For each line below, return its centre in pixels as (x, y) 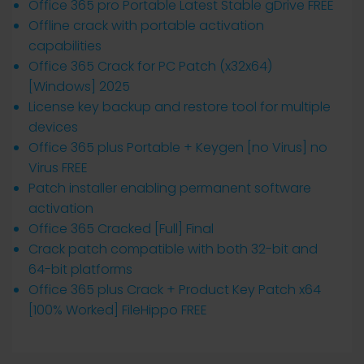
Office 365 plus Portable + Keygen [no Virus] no (178, 147)
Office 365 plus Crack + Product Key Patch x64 (175, 290)
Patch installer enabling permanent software (170, 188)
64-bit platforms (80, 269)
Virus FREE (58, 168)
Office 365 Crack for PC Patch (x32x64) (150, 66)
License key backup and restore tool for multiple (180, 107)
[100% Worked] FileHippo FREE (118, 310)
